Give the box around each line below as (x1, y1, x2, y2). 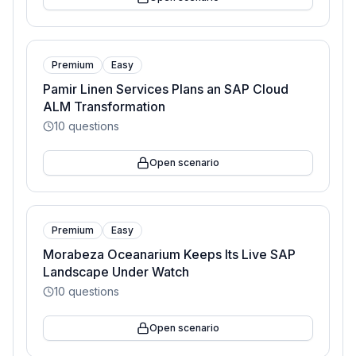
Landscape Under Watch (43, 264, 189, 280)
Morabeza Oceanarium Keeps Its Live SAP (43, 246, 296, 262)
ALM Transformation (43, 99, 165, 114)
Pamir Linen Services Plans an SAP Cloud (43, 81, 288, 97)
